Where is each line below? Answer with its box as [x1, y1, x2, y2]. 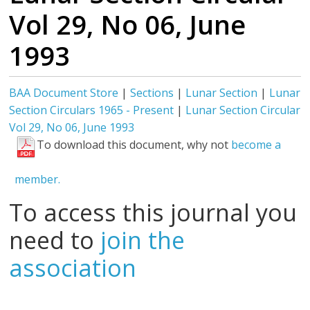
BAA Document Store [9, 85, 119, 100]
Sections [130, 85, 174, 100]
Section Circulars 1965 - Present [9, 102, 174, 118]
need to [9, 224, 101, 256]
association [9, 252, 137, 284]
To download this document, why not [37, 137, 232, 152]
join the [100, 224, 185, 256]
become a [231, 137, 282, 152]
